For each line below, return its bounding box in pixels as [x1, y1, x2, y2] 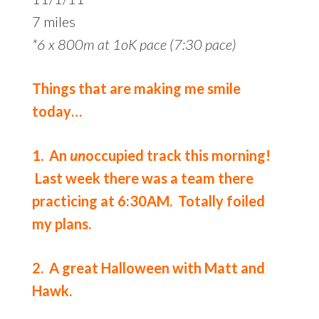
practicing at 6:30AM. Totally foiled [31, 192, 265, 209]
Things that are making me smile [31, 79, 241, 97]
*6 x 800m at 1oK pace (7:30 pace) [31, 35, 236, 53]
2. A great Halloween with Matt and [31, 258, 265, 276]
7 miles [31, 12, 75, 30]
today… [31, 102, 82, 120]
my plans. [31, 214, 91, 232]
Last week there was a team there [31, 169, 253, 187]
